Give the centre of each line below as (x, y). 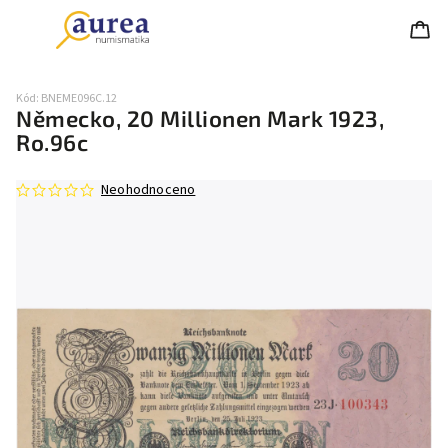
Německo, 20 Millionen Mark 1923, (200, 118)
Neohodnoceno (148, 190)
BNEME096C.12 (79, 98)
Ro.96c (52, 142)
